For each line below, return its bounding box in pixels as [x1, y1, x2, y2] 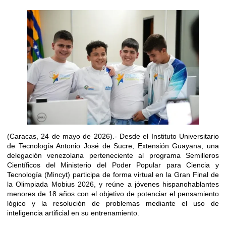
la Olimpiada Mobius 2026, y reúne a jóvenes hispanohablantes [7, 180, 219, 188]
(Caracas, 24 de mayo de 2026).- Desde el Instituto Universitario [7, 132, 219, 140]
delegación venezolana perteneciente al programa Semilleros [7, 151, 219, 159]
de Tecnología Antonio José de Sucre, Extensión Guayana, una [7, 141, 219, 150]
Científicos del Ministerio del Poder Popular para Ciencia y [7, 160, 219, 169]
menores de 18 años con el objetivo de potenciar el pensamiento [7, 189, 219, 198]
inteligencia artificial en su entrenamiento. [7, 208, 139, 217]
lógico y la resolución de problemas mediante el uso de [7, 199, 219, 207]
